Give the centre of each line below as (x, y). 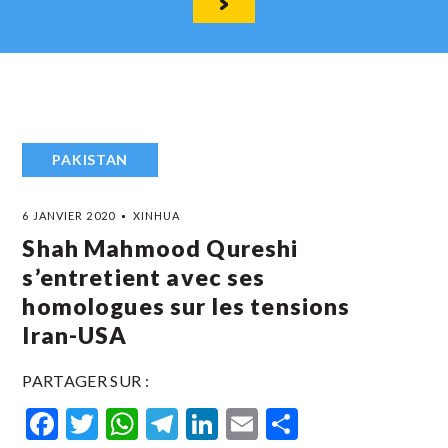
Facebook (125, 423)
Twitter (151, 423)
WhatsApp (213, 423)
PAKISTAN (90, 159)
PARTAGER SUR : (85, 380)
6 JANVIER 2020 (68, 215)
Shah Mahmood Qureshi (160, 248)
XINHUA (156, 215)
